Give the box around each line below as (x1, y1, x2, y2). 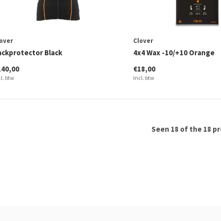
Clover (133, 36, 153, 45)
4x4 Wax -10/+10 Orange (133, 47, 215, 57)
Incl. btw (133, 74, 154, 81)
